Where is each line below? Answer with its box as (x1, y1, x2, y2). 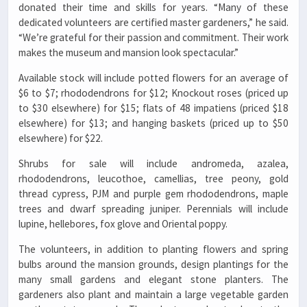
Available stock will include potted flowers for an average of (19, 71, 288, 84)
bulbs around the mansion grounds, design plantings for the (19, 258, 288, 271)
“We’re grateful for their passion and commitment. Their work (19, 30, 288, 44)
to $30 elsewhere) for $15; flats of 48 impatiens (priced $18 (19, 101, 288, 114)
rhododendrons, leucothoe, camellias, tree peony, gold (19, 171, 288, 185)
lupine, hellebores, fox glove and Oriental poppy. (19, 217, 230, 230)
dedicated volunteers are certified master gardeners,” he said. (19, 15, 288, 29)
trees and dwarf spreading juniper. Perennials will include (19, 201, 288, 215)
